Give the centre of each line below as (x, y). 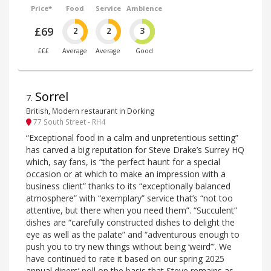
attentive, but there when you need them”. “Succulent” (132, 211)
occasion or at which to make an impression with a (126, 174)
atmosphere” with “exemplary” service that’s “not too (129, 198)
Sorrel (52, 97)
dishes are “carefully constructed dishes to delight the (130, 223)
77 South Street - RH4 (68, 121)
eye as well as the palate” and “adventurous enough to (133, 235)
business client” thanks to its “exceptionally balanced (128, 186)
